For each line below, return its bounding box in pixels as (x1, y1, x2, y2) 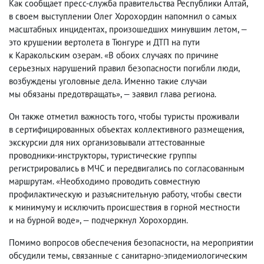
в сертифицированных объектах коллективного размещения (9, 124, 242, 135)
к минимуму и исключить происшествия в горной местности (9, 202, 240, 213)
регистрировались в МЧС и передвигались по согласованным (9, 163, 245, 174)
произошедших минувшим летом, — (109, 24, 247, 35)
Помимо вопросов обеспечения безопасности (9, 237, 187, 248)
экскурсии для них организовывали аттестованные (9, 137, 205, 148)
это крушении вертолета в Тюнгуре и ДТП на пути (9, 37, 200, 48)
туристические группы (111, 150, 197, 161)
